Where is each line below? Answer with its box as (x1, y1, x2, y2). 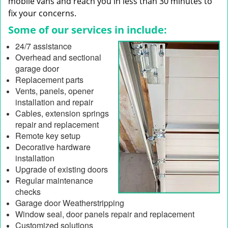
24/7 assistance (15, 40, 72, 52)
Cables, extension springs (15, 107, 109, 119)
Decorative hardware (15, 141, 91, 153)
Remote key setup (15, 130, 80, 141)
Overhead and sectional (15, 51, 101, 63)
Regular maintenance (15, 175, 93, 186)
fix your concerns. (8, 8, 76, 19)
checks (15, 186, 41, 197)
